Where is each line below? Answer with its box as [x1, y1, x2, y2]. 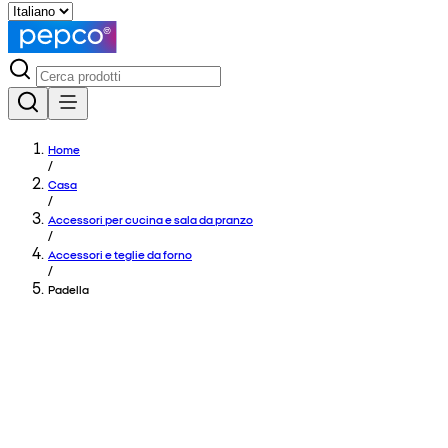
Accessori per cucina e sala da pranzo [48, 211, 253, 227]
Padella [48, 281, 89, 297]
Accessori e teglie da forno [48, 246, 192, 262]
